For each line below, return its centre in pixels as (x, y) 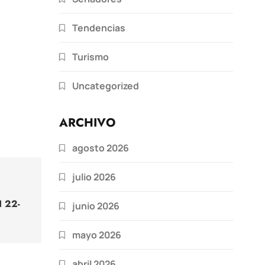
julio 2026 (94, 177)
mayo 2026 (97, 235)
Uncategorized (106, 85)
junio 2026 (96, 206)
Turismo (91, 56)
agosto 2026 (101, 148)
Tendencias (99, 28)
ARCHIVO (87, 122)
